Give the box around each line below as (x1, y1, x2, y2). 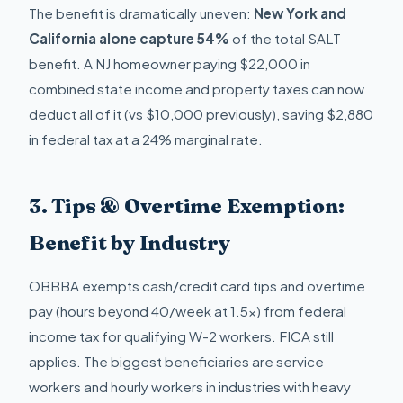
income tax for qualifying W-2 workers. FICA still (29, 327, 334, 345)
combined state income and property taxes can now (29, 79, 364, 97)
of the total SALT (229, 29, 341, 47)
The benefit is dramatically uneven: (29, 4, 254, 22)
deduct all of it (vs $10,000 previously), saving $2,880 (29, 104, 373, 122)
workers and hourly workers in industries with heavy (29, 378, 351, 396)
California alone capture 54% (29, 29, 229, 47)
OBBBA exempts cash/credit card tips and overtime (29, 277, 365, 295)
